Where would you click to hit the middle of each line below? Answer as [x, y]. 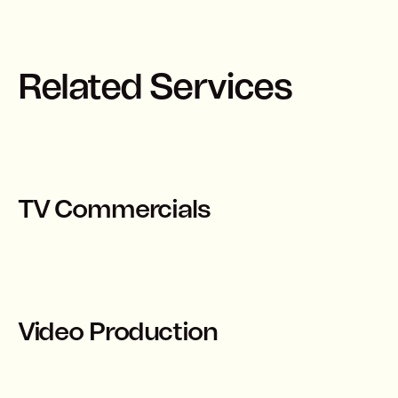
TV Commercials [114, 210]
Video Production [117, 332]
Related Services [155, 88]
